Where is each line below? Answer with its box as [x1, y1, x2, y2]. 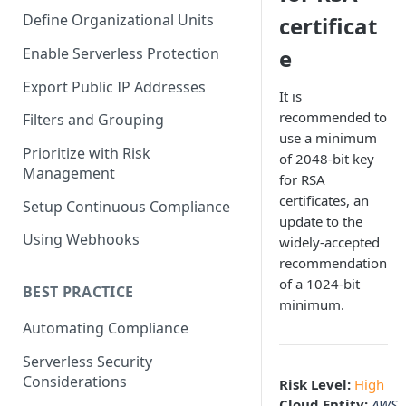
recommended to [279, 108, 387, 126]
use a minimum [279, 129, 377, 147]
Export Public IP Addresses [23, 76, 206, 97]
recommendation [279, 254, 387, 272]
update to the [279, 212, 362, 230]
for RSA [279, 170, 325, 188]
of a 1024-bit [279, 275, 360, 293]
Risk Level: [279, 375, 351, 393]
